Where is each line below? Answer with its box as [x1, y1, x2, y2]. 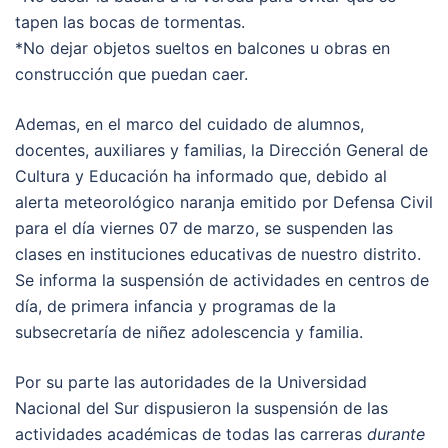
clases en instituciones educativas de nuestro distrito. [15, 244, 421, 265]
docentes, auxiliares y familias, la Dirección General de [15, 140, 428, 161]
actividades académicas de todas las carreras [15, 424, 367, 445]
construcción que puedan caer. [15, 64, 248, 85]
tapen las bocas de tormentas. [15, 12, 245, 33]
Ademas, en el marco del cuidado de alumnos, [15, 114, 364, 135]
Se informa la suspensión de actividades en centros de [15, 270, 429, 291]
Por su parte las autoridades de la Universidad [15, 372, 367, 393]
